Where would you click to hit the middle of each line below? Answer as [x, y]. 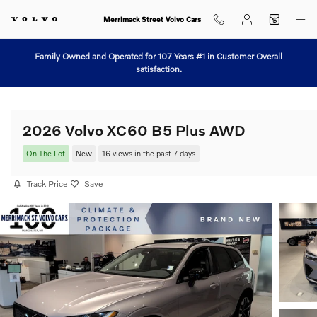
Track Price [47, 184]
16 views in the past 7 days [149, 153]
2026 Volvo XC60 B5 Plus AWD [134, 130]
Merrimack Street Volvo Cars [152, 19]
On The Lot [46, 153]
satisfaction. [158, 69]
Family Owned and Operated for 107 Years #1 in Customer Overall [158, 56]
